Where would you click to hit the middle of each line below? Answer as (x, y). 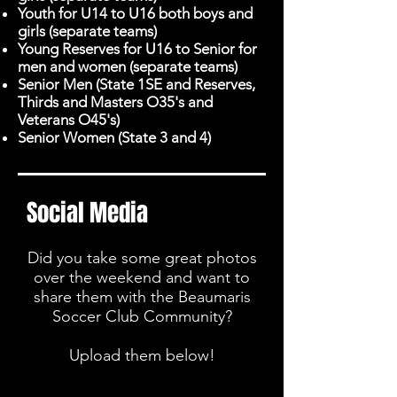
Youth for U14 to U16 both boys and (135, 13)
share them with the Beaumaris (142, 297)
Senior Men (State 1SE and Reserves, (136, 84)
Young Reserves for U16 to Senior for (137, 49)
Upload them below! (142, 355)
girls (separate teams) (87, 31)
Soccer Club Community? (142, 316)
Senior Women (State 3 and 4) (114, 137)
